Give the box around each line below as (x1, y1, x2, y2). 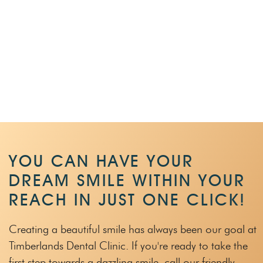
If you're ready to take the (129, 238, 248, 252)
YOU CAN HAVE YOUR (9, 150, 194, 171)
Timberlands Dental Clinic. (9, 238, 129, 252)
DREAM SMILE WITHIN (9, 170, 192, 190)
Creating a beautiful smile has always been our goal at (9, 222, 257, 236)
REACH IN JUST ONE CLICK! (9, 189, 246, 210)
